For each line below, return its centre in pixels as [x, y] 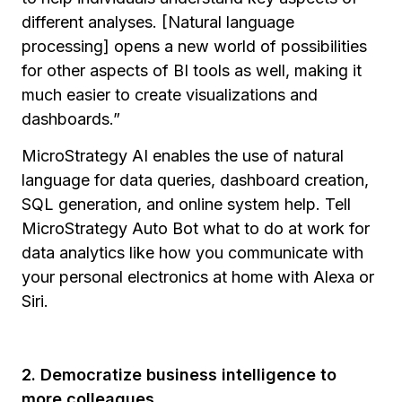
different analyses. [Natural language [158, 22]
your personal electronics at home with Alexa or [198, 276]
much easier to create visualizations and [170, 94]
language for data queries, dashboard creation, [195, 179]
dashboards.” [71, 118]
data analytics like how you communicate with [192, 252]
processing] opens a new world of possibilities [194, 46]
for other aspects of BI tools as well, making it [192, 70]
